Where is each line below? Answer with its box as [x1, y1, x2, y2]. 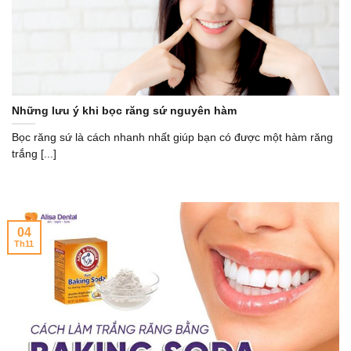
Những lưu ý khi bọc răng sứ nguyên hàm [12, 104, 237, 117]
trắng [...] [12, 148, 56, 161]
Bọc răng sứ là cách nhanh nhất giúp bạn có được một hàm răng [12, 132, 333, 144]
